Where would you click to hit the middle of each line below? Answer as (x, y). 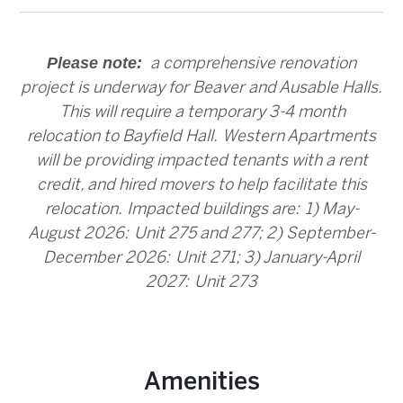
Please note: (97, 63)
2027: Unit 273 (201, 282)
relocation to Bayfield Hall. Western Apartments (201, 137)
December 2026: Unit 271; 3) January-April (201, 258)
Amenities (201, 381)
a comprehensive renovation (251, 64)
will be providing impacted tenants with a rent (201, 161)
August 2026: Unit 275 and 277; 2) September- (201, 234)
